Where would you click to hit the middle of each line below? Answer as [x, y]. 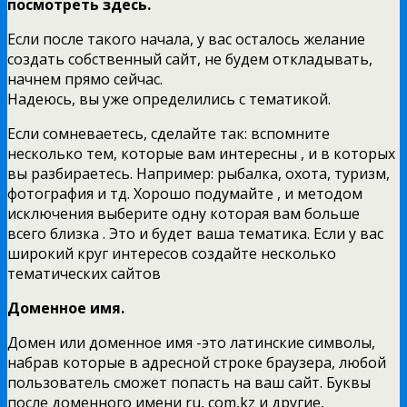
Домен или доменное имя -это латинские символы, [191, 342]
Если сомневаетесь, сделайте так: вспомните [169, 133]
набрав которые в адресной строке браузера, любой [197, 362]
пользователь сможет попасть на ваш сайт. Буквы [189, 382]
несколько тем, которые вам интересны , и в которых [201, 153]
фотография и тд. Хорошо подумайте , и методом [185, 193]
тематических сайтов [84, 273]
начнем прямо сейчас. [85, 79]
